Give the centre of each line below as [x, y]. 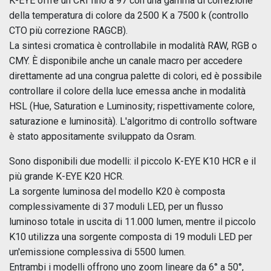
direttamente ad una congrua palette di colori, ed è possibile [135, 76]
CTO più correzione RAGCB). [68, 30]
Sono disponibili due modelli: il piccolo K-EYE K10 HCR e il [132, 161]
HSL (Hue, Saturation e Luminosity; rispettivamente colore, [132, 106]
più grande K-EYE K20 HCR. [67, 176]
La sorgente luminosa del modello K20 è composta [117, 191]
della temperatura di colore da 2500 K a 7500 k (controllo [129, 15]
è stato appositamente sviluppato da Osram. [103, 136]
